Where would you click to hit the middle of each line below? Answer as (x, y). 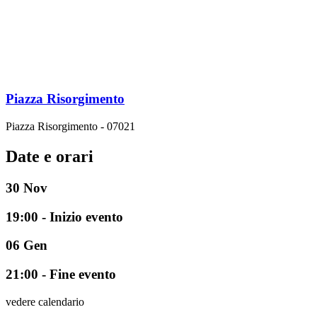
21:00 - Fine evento (61, 275)
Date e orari (50, 156)
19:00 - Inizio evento (64, 217)
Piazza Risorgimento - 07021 (70, 127)
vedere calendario (45, 301)
